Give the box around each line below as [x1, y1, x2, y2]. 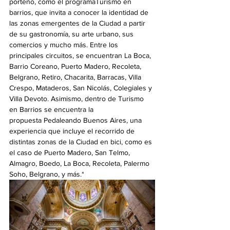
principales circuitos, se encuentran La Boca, [9, 51, 153, 60]
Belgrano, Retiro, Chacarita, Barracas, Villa [9, 73, 143, 82]
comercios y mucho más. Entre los [9, 41, 120, 49]
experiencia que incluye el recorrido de [9, 127, 137, 136]
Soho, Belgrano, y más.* [9, 170, 84, 179]
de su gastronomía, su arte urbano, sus [9, 30, 136, 39]
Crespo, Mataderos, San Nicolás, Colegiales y [9, 84, 154, 92]
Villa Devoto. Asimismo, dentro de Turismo [9, 94, 146, 103]
